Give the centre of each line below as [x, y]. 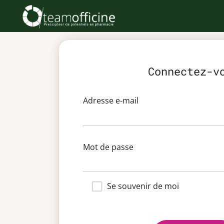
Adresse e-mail [111, 100]
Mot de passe [108, 147]
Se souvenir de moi [143, 186]
